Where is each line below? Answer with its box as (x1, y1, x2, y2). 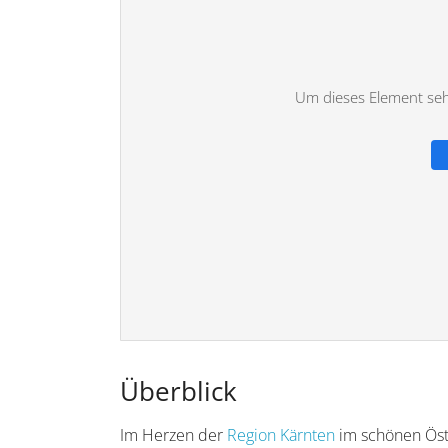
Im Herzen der (120, 424, 228, 446)
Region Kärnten (227, 424, 336, 446)
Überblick (120, 373, 238, 409)
